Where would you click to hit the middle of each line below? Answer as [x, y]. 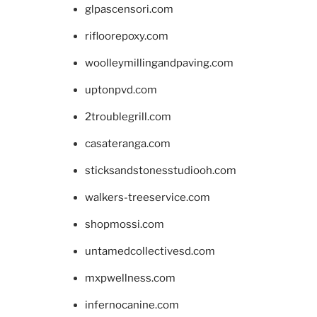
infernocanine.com [132, 305]
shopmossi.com [125, 225]
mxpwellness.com [130, 278]
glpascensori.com [129, 10]
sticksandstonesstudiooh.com [161, 171]
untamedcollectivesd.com [150, 252]
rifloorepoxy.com [127, 36]
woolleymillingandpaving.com [159, 63]
